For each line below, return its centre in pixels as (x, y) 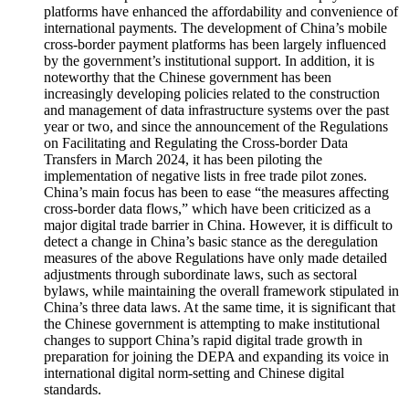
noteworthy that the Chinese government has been (188, 80)
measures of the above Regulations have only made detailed (215, 261)
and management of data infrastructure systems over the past (216, 113)
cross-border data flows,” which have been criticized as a (207, 211)
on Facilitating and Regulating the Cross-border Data (196, 146)
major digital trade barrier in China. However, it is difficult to (218, 228)
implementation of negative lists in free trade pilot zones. (205, 178)
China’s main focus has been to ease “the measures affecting (216, 195)
